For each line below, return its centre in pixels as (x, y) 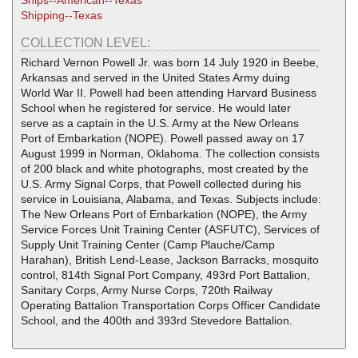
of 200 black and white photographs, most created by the (165, 169)
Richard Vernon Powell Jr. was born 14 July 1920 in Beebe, (170, 63)
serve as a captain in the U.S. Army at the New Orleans (160, 123)
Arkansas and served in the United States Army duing (155, 78)
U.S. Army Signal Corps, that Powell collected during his (161, 184)
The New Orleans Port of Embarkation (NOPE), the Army (164, 215)
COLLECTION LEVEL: (87, 43)
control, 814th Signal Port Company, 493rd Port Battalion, (165, 275)
